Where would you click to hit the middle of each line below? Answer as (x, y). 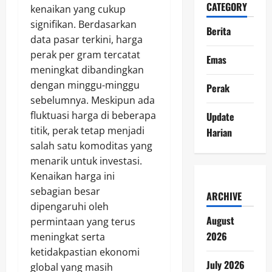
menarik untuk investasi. (86, 161)
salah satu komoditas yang (91, 146)
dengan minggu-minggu (85, 85)
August (220, 220)
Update (220, 116)
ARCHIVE (224, 196)
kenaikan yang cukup (78, 9)
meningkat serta (68, 237)
